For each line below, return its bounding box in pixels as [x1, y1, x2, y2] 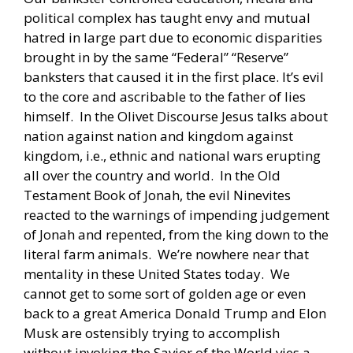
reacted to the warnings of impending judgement [24, 205, 329, 224]
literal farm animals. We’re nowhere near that [24, 244, 309, 263]
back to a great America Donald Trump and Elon [24, 303, 326, 322]
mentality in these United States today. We [24, 264, 290, 283]
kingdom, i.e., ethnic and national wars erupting [24, 146, 321, 165]
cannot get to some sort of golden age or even [24, 284, 306, 303]
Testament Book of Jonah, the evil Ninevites [24, 185, 291, 204]
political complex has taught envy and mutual [24, 8, 310, 27]
